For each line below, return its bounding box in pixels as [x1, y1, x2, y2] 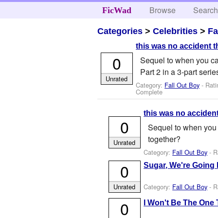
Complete [136, 87, 163, 96]
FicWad [102, 5, 131, 15]
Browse [149, 4, 176, 16]
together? [147, 133, 181, 145]
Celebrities [153, 26, 198, 36]
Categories [97, 26, 143, 36]
